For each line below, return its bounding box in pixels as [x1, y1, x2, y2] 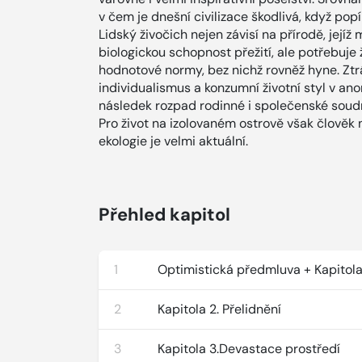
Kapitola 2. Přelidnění [158, 301, 282, 318]
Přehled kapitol [99, 203, 230, 226]
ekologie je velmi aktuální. [99, 133, 248, 149]
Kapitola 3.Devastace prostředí [158, 340, 341, 357]
